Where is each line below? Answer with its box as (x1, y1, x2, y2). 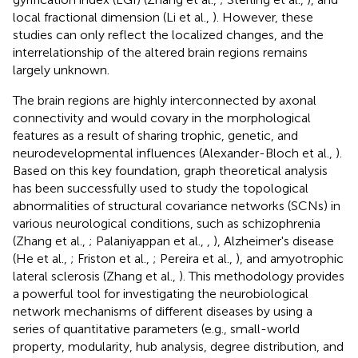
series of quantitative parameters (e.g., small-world (13, 320, 300, 336)
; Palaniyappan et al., (89, 233, 207, 249)
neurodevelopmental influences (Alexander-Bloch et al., (13, 145, 336, 161)
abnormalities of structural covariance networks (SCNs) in (13, 197, 340, 213)
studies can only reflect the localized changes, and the (13, 26, 324, 42)
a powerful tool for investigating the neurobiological (13, 285, 308, 301)
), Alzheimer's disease (213, 233, 334, 249)
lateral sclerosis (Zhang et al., (13, 268, 179, 284)
